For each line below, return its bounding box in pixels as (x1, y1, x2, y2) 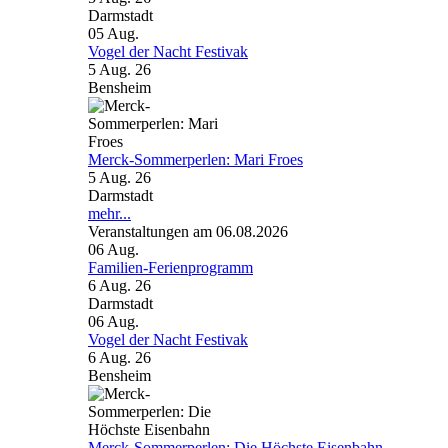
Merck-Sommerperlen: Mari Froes (88, 151, 303, 168)
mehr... (88, 205, 131, 222)
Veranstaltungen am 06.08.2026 (88, 223, 288, 240)
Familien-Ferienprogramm (88, 259, 253, 276)
